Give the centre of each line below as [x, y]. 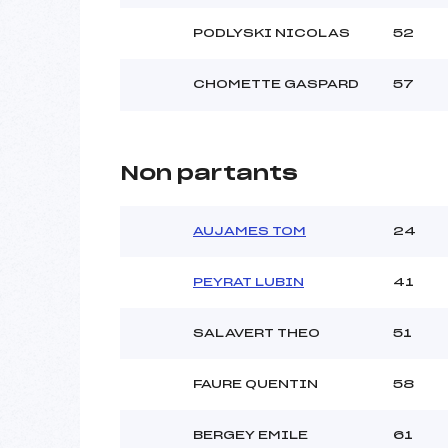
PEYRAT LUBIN [248, 281]
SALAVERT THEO [256, 332]
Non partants [209, 173]
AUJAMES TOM [249, 230]
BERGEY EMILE [250, 434]
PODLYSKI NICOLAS [271, 32]
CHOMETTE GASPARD [276, 83]
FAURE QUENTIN [255, 383]
